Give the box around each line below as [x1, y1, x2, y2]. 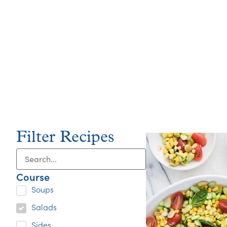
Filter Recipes [16, 129, 115, 146]
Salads [31, 201, 57, 213]
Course [16, 169, 50, 183]
